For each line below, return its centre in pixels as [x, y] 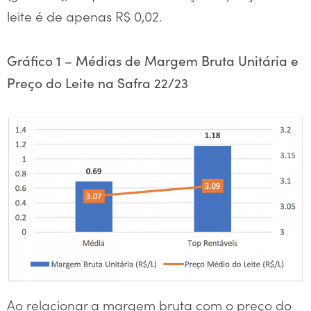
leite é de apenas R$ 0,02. [84, 15]
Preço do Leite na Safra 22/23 [98, 82]
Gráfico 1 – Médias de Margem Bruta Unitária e [153, 60]
